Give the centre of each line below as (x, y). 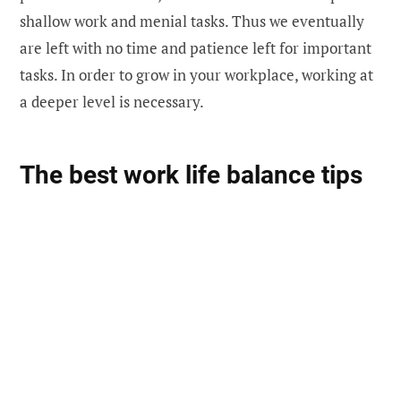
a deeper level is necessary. (112, 101)
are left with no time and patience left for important (196, 47)
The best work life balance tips (194, 175)
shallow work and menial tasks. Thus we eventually (192, 21)
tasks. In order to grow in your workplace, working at (196, 74)
